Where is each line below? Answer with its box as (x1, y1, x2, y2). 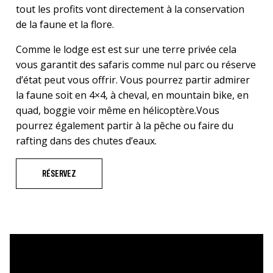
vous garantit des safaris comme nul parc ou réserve (16, 58, 256, 72)
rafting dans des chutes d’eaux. (16, 134, 157, 148)
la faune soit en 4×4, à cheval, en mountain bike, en (16, 88, 249, 102)
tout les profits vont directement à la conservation (16, 2, 244, 16)
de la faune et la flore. (16, 18, 114, 32)
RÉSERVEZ (41, 169, 76, 179)
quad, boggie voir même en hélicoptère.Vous (16, 104, 219, 118)
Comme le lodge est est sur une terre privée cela (16, 43, 236, 57)
